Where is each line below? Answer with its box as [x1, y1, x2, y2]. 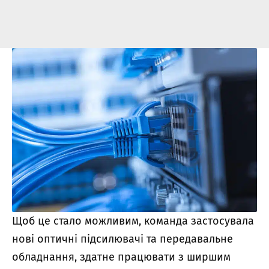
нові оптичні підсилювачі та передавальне [12, 232, 233, 246]
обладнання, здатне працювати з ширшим [12, 250, 231, 264]
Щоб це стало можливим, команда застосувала [12, 214, 254, 228]
